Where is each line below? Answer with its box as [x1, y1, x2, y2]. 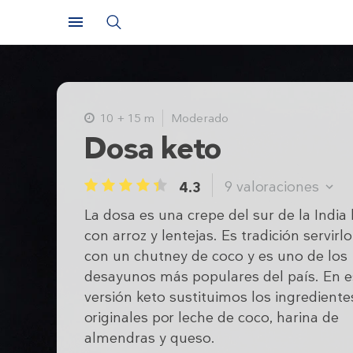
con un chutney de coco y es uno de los [84, 247, 347, 266]
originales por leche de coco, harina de [84, 308, 339, 327]
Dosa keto [84, 128, 222, 168]
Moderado [171, 110, 229, 126]
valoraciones [236, 177, 319, 196]
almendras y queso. [84, 329, 215, 347]
